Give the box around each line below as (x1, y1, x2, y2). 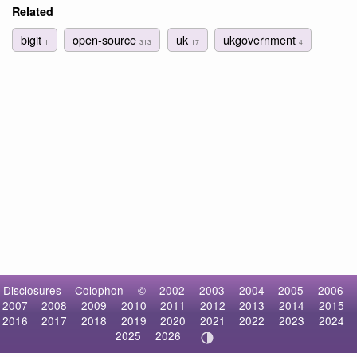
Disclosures (2, 282, 61, 299)
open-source (73, 31, 140, 49)
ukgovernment (222, 31, 299, 49)
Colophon (75, 282, 124, 299)
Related (12, 2, 53, 19)
